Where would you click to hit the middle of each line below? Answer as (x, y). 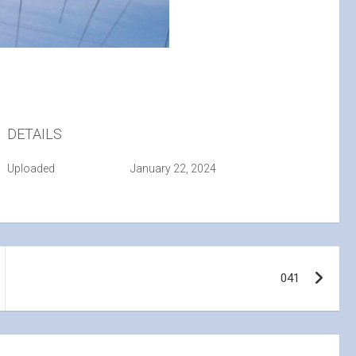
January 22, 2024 (173, 168)
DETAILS (35, 134)
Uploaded (31, 168)
